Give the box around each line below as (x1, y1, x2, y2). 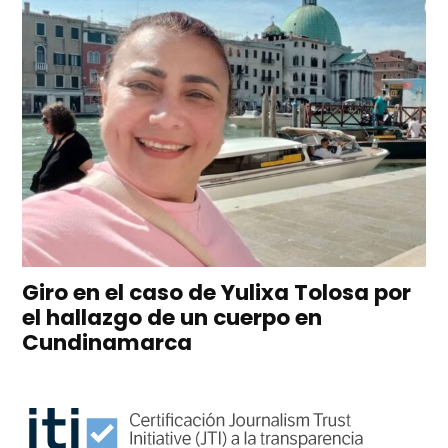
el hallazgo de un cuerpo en (22, 301, 323, 333)
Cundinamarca (22, 326, 193, 358)
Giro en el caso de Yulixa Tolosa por (22, 276, 412, 308)
